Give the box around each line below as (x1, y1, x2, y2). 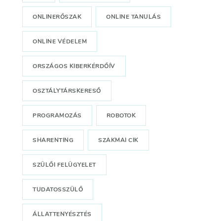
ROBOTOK (106, 111, 136, 120)
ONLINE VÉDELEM (33, 37, 87, 46)
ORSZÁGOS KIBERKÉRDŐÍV (33, 62, 115, 71)
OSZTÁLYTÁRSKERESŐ (33, 87, 101, 95)
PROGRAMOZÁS (33, 111, 82, 120)
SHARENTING (33, 136, 74, 145)
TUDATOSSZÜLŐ (33, 185, 83, 194)
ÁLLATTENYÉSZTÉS (33, 210, 92, 219)
